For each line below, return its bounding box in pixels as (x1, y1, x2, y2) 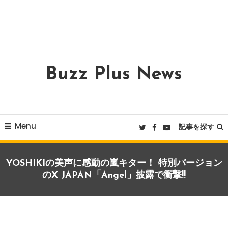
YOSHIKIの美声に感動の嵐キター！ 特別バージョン (6, 159, 222, 168)
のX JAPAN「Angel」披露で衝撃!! (42, 170, 186, 180)
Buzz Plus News (46, 66, 182, 84)
